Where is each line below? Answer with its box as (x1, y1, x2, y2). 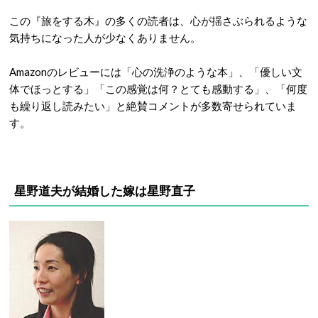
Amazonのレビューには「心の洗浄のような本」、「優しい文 (9, 65, 302, 78)
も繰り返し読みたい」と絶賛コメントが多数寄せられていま (9, 99, 297, 112)
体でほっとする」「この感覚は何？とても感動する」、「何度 (9, 82, 307, 95)
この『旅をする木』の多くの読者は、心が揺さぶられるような (9, 14, 307, 27)
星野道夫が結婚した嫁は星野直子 (14, 183, 195, 198)
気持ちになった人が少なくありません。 (9, 31, 201, 44)
